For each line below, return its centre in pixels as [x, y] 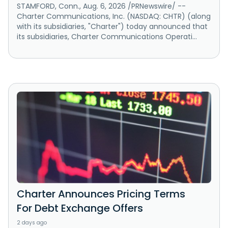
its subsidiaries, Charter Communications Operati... [107, 37]
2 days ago [32, 223]
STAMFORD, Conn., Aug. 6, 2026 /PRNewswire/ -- [101, 6]
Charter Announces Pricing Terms [101, 194]
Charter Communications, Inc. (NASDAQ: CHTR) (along [114, 17]
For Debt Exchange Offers [80, 208]
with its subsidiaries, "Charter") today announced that [112, 27]
